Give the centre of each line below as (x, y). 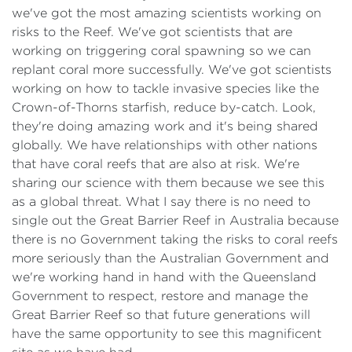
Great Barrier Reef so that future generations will (161, 315)
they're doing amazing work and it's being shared (165, 126)
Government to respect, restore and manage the (160, 296)
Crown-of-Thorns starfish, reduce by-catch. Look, (164, 107)
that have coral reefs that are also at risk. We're (156, 164)
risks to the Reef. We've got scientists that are (152, 32)
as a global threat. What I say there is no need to (161, 202)
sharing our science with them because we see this (168, 183)
